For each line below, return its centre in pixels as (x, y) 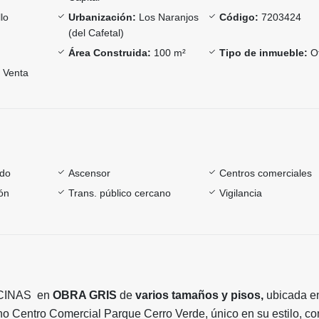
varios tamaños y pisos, (201, 295)
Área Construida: (109, 52)
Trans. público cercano (119, 193)
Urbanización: (102, 17)
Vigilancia (241, 193)
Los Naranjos (167, 17)
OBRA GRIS (85, 295)
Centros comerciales (266, 173)
